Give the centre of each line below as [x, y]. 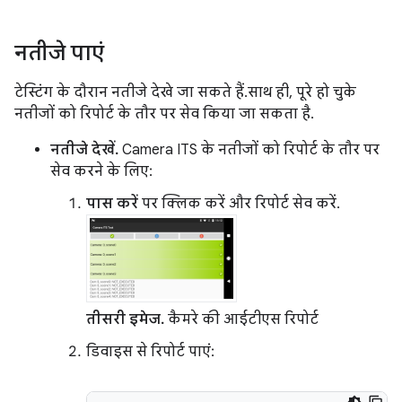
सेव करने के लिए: [101, 171]
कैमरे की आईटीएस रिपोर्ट [241, 319]
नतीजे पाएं [59, 52]
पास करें [112, 203]
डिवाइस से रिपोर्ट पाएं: [150, 351]
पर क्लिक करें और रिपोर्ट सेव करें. [237, 203]
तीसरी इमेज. [125, 319]
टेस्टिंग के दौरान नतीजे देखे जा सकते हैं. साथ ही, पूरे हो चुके [185, 92]
